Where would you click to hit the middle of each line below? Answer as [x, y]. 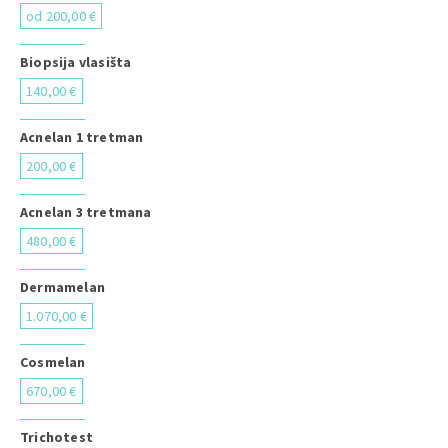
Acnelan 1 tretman [82, 137]
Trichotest [56, 437]
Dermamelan [62, 287]
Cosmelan [53, 362]
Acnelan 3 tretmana [86, 212]
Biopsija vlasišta [76, 62]
